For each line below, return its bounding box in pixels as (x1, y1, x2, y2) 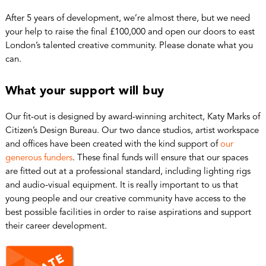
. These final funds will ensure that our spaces (72, 153, 248, 163)
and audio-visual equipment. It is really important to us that (5, 180, 238, 190)
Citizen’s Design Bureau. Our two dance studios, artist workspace (5, 126, 259, 135)
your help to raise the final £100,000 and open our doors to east (5, 27, 255, 37)
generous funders (5, 153, 72, 163)
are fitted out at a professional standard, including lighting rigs (5, 167, 251, 176)
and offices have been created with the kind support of (5, 140, 220, 149)
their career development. (5, 221, 107, 231)
